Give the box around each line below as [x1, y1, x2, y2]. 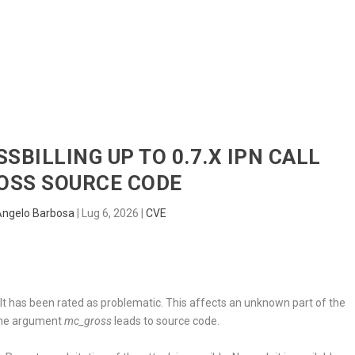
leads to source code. [112, 315, 220, 328]
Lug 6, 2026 [81, 207, 139, 220]
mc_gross [64, 315, 113, 328]
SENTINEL [234, 41, 293, 56]
